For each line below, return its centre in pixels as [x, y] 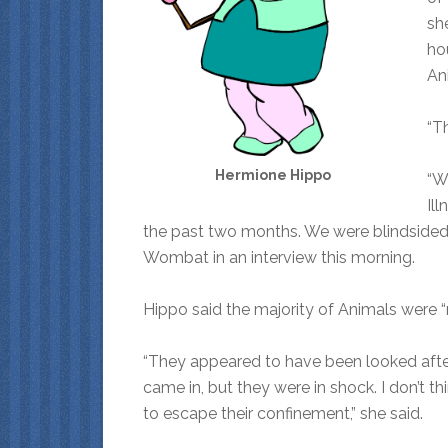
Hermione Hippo [273, 174]
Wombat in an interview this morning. [279, 257]
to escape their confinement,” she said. [283, 413]
